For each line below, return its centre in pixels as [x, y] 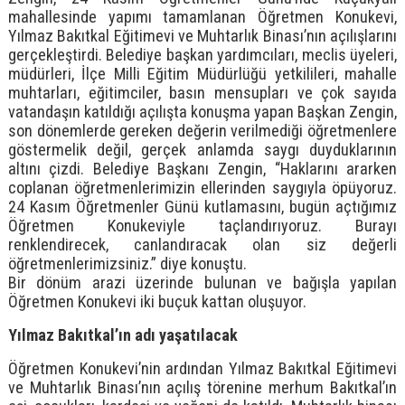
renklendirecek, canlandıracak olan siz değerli [202, 245]
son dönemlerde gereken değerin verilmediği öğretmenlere [202, 131]
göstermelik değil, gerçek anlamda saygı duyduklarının [202, 150]
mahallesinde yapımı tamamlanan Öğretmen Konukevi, [202, 17]
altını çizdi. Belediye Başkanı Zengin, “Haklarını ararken [202, 169]
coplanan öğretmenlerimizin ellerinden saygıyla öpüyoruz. [202, 188]
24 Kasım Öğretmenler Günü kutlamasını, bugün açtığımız [202, 207]
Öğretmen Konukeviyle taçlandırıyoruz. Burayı [202, 226]
